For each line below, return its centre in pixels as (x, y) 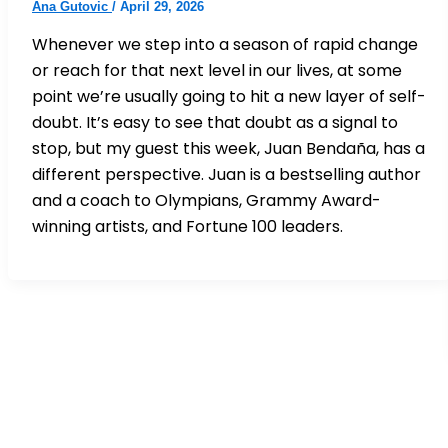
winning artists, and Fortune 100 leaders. (187, 226)
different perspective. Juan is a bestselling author (226, 174)
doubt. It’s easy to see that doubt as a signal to (215, 122)
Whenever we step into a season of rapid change (225, 44)
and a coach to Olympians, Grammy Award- (206, 200)
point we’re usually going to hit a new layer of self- (229, 96)
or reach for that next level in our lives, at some (217, 70)
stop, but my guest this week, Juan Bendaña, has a (228, 148)
